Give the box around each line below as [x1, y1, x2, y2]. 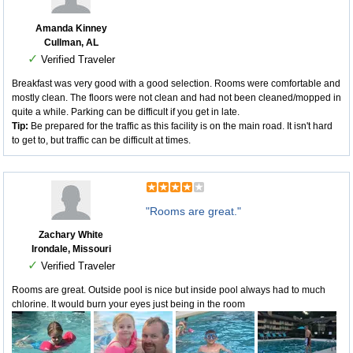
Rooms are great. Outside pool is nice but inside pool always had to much [12, 284, 325, 295]
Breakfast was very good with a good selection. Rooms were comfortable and [12, 78, 340, 89]
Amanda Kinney [35, 23, 107, 34]
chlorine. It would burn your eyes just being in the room [12, 299, 245, 310]
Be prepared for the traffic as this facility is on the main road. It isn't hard [28, 121, 333, 132]
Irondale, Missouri [31, 243, 111, 255]
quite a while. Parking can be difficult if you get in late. [12, 106, 240, 117]
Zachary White [39, 229, 103, 240]
